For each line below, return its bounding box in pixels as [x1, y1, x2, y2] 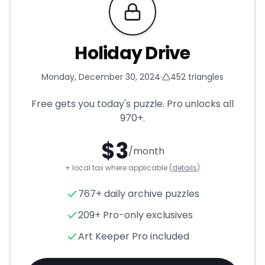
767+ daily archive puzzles [77, 186, 199, 201]
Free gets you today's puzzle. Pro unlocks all [31, 96, 234, 111]
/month [128, 144, 164, 158]
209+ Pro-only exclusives [77, 208, 193, 222]
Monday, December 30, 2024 [41, 70, 160, 83]
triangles [186, 70, 224, 83]
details [172, 162, 197, 173]
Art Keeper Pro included [77, 229, 189, 243]
